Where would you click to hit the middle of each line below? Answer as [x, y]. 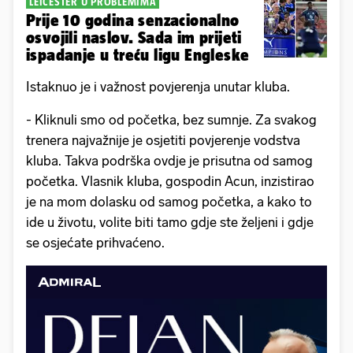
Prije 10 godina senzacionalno [133, 20]
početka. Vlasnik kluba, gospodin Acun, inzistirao [170, 181]
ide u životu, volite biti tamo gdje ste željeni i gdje [170, 222]
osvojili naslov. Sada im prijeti [134, 37]
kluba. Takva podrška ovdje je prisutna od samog [169, 160]
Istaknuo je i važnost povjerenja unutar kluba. [158, 86]
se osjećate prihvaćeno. [95, 242]
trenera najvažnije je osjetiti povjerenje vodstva [163, 140]
